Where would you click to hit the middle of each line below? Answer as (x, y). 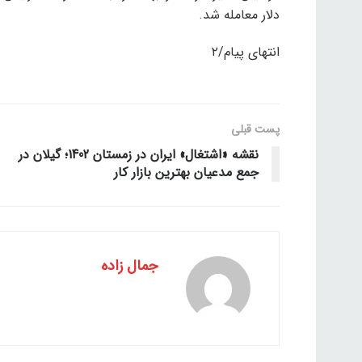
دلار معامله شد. (239, 15)
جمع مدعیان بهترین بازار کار (186, 172)
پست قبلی (255, 129)
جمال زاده (129, 265)
